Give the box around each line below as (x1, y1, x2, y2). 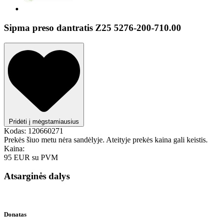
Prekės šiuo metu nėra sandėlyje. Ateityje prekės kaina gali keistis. (4, 135, 208, 144)
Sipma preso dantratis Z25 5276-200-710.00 (4, 22, 181, 33)
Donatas (4, 211, 27, 219)
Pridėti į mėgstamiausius (9, 117, 79, 125)
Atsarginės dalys (4, 171, 70, 182)
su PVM (32, 153, 58, 162)
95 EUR (4, 153, 32, 162)
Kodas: (4, 126, 26, 135)
